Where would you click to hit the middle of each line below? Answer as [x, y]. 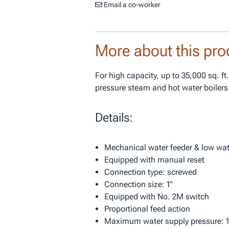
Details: [114, 118]
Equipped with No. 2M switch [156, 197]
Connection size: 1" [138, 185]
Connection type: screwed [150, 172]
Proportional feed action [147, 209]
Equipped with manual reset [154, 160]
